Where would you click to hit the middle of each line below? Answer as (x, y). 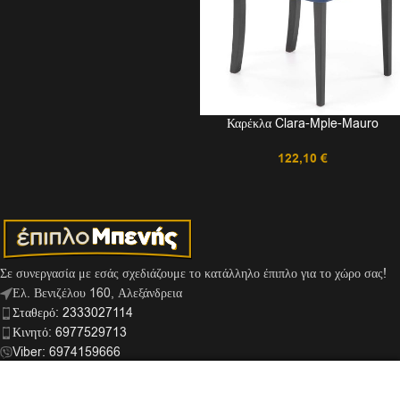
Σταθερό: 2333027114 (73, 312)
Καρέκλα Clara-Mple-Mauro (302, 123)
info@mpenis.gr (57, 371)
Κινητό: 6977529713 (70, 332)
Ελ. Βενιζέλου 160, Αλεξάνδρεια (97, 293)
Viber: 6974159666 (67, 352)
